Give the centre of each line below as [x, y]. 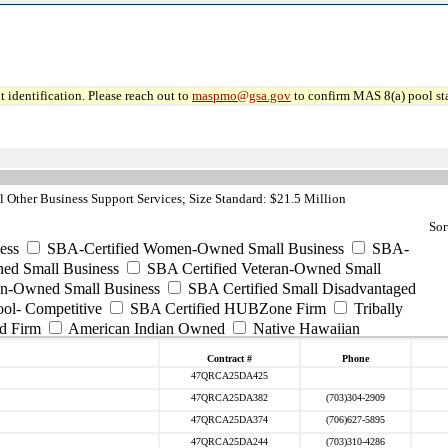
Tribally [376, 308]
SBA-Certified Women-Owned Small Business [193, 248]
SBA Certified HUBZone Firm [226, 308]
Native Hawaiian [304, 328]
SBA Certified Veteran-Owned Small [262, 268]
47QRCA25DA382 [229, 397]
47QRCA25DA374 [229, 419]
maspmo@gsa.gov [241, 95]
